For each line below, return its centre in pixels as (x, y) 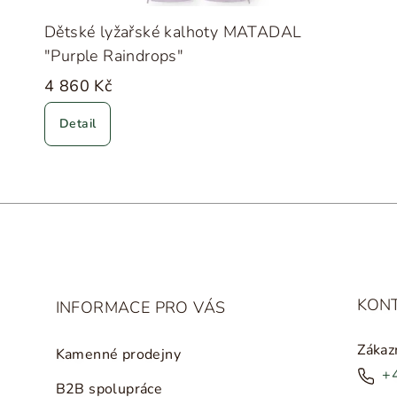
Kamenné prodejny (118, 355)
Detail (78, 124)
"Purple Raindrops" (114, 56)
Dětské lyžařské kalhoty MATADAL (173, 32)
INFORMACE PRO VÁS (140, 308)
